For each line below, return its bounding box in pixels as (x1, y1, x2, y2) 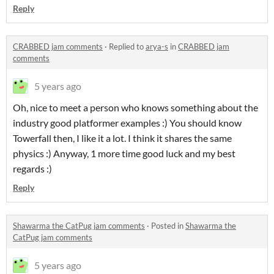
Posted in (151, 220, 185, 231)
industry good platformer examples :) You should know (13, 116, 242, 128)
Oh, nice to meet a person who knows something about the (13, 101, 258, 113)
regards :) (13, 162, 52, 174)
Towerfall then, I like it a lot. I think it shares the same (13, 131, 232, 144)
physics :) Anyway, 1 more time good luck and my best (13, 147, 235, 159)
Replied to (109, 41, 146, 51)
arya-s (146, 41, 168, 51)
